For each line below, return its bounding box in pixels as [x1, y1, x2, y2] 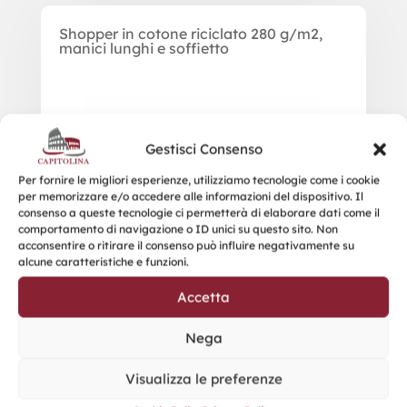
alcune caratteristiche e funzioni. [18, 254, 189, 269]
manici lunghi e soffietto [58, 39, 229, 58]
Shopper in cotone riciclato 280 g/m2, [58, 25, 323, 44]
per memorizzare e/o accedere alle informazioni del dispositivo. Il [18, 189, 363, 203]
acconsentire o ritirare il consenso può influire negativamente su [18, 238, 354, 253]
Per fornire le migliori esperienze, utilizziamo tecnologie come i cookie [18, 173, 380, 187]
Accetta [177, 288, 230, 305]
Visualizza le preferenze [124, 370, 283, 387]
